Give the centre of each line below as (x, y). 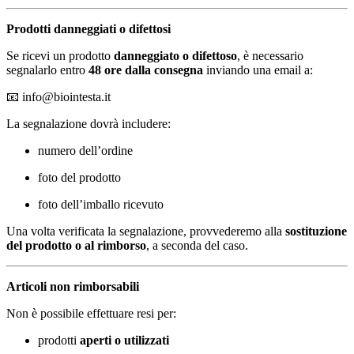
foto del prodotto (79, 178)
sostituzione (316, 232)
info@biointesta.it (66, 97)
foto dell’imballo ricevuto (101, 205)
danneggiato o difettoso (175, 56)
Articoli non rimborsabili (73, 287)
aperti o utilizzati (124, 341)
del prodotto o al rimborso (76, 246)
